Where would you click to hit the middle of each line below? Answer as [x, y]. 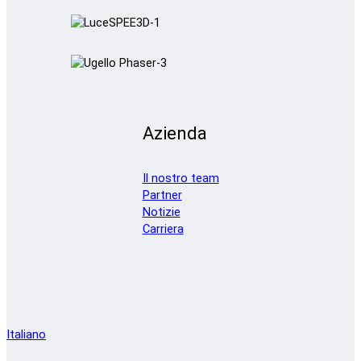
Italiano [26, 335]
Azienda [174, 133]
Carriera [163, 229]
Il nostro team [180, 178]
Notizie [161, 212]
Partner [162, 195]
